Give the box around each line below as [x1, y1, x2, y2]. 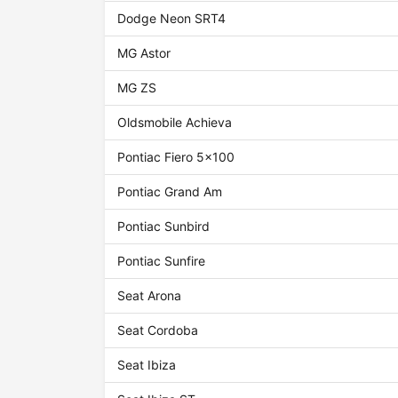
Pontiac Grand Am [117, 184, 223, 200]
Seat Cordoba [117, 322, 199, 338]
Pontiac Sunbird [117, 219, 211, 235]
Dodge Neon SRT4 [117, 11, 227, 27]
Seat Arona [117, 288, 182, 304]
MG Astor [117, 45, 171, 61]
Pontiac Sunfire [117, 253, 206, 269]
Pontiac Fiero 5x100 [117, 149, 235, 165]
